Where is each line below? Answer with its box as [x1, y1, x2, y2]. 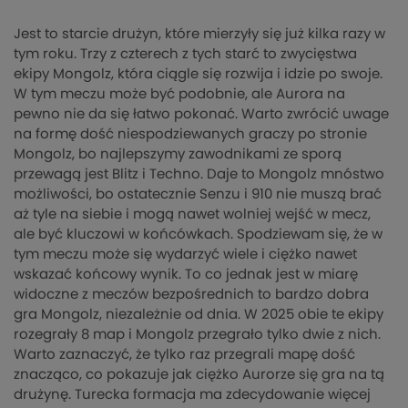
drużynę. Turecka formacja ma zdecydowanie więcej [14, 388, 371, 403]
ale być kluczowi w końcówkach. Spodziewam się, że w [14, 228, 382, 242]
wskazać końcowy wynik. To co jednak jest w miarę [14, 268, 358, 282]
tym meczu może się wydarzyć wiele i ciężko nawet [14, 248, 357, 262]
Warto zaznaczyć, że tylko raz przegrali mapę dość [14, 348, 355, 362]
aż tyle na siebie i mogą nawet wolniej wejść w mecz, [14, 208, 371, 222]
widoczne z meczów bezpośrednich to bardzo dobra [14, 288, 369, 302]
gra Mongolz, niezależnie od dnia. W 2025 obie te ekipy [14, 308, 383, 322]
